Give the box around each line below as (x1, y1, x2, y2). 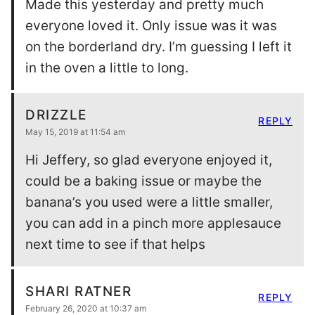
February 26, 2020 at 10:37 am (25, 302, 146, 314)
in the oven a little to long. (25, 59, 188, 76)
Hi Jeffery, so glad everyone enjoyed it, (25, 151, 272, 168)
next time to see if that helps (25, 236, 205, 252)
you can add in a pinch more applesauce (25, 214, 281, 231)
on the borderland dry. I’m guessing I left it (25, 38, 292, 55)
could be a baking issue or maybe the (25, 172, 262, 189)
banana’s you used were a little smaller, (25, 193, 273, 210)
